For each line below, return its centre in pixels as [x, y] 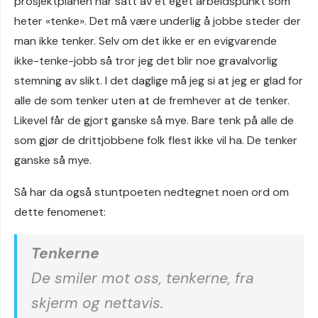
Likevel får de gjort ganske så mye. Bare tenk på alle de [154, 120]
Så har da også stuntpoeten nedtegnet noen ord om [152, 192]
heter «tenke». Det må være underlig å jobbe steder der [158, 21]
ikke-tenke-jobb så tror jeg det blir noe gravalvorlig [146, 61]
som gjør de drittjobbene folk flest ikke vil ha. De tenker [156, 140]
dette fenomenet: [60, 212]
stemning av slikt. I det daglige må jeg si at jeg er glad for [159, 81]
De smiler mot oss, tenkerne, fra [143, 278]
